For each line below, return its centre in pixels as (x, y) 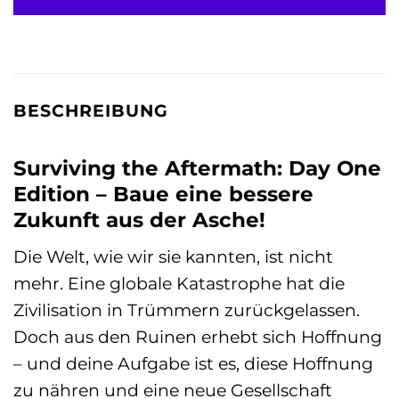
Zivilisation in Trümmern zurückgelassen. (187, 310)
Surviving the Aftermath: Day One (197, 168)
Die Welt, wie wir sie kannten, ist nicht (173, 257)
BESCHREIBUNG (91, 111)
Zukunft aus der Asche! (139, 220)
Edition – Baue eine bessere (163, 194)
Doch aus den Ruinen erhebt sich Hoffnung (198, 337)
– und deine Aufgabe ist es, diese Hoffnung (193, 364)
